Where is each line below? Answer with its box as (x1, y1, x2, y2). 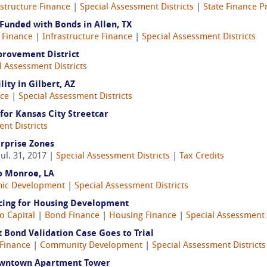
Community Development (40, 241, 142, 250)
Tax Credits (179, 152, 224, 161)
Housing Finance (109, 212, 176, 221)
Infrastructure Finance (42, 33, 132, 42)
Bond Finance (45, 212, 100, 221)
